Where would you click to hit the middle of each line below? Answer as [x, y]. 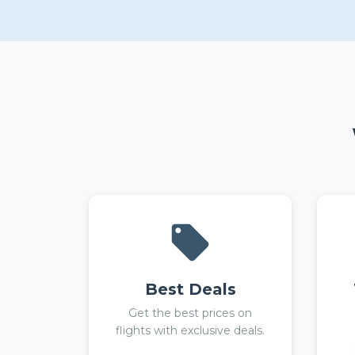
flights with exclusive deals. [190, 330]
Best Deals [190, 289]
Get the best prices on [190, 313]
